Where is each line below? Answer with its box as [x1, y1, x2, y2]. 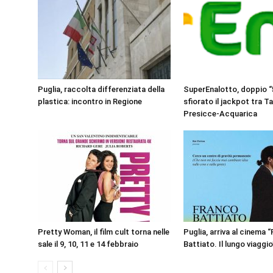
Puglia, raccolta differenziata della [38, 85, 165, 94]
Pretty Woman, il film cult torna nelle [38, 227, 169, 236]
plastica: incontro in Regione [38, 97, 142, 106]
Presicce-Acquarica [183, 109, 257, 118]
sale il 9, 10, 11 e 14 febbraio [38, 239, 138, 249]
